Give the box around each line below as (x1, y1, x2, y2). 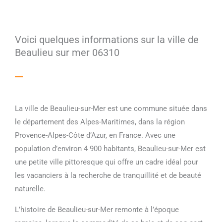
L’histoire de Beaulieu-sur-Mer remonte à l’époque (15, 205, 179, 214)
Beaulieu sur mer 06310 (15, 46, 119, 58)
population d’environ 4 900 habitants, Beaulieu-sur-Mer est (15, 144, 206, 153)
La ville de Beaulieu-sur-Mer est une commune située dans (15, 104, 207, 113)
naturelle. (15, 184, 46, 193)
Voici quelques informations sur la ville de (15, 33, 199, 46)
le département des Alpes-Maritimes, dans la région (15, 117, 185, 126)
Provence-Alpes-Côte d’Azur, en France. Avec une (15, 130, 175, 140)
